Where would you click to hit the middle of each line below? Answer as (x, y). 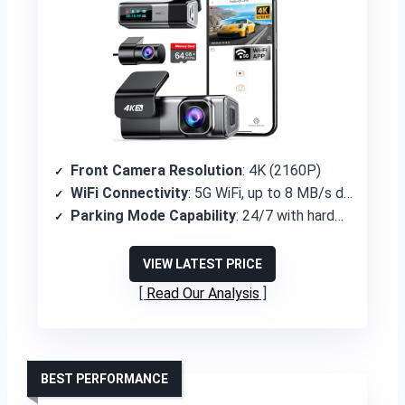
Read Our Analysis (202, 293)
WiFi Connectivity (129, 193)
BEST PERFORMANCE (104, 379)
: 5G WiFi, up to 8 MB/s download (266, 193)
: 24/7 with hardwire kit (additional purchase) (285, 216)
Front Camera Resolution (156, 170)
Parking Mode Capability (153, 216)
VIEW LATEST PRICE (202, 264)
